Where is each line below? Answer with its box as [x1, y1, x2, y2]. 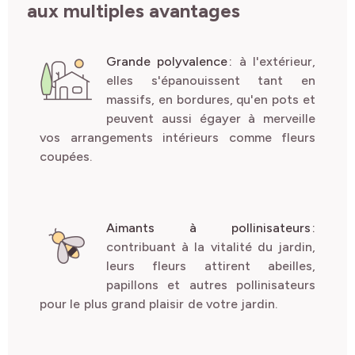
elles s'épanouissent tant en [106, 73, 315, 89]
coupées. [40, 149, 315, 165]
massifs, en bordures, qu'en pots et [106, 92, 315, 108]
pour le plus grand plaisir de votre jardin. [40, 296, 315, 312]
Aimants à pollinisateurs [106, 220, 311, 236]
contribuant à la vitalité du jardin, [106, 239, 315, 255]
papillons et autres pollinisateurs [106, 277, 315, 293]
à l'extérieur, [239, 54, 316, 70]
